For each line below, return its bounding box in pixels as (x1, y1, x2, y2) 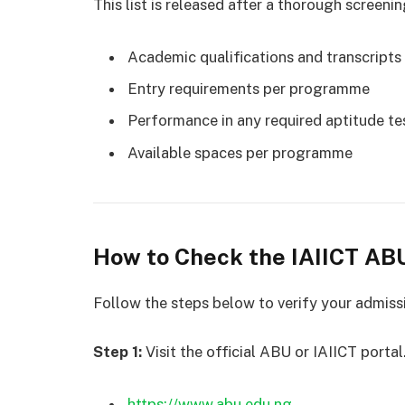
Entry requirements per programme (127, 80, 370, 99)
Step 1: (93, 342, 142, 361)
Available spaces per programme (127, 143, 353, 162)
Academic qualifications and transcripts (127, 47, 401, 66)
